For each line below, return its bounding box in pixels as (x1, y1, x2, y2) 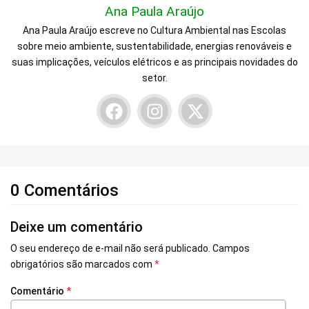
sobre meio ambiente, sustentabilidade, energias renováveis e (17, 41, 292, 52)
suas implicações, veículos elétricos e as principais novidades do (11, 57, 298, 68)
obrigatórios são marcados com (10, 259, 154, 270)
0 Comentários (10, 181, 119, 201)
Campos (212, 243, 250, 255)
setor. (141, 72, 168, 84)
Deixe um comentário (10, 219, 143, 236)
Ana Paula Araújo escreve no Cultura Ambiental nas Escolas (23, 25, 286, 37)
